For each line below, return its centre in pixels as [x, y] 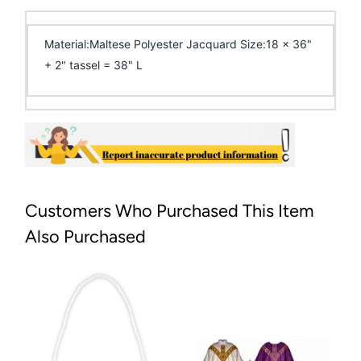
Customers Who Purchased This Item [169, 210]
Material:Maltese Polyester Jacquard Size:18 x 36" [178, 44]
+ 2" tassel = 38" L [93, 64]
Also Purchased [85, 236]
